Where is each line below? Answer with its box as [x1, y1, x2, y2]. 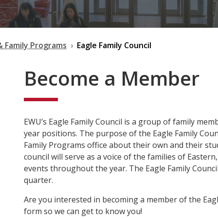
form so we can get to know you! [24, 206, 142, 217]
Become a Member [24, 65, 200, 91]
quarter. [24, 175, 53, 185]
